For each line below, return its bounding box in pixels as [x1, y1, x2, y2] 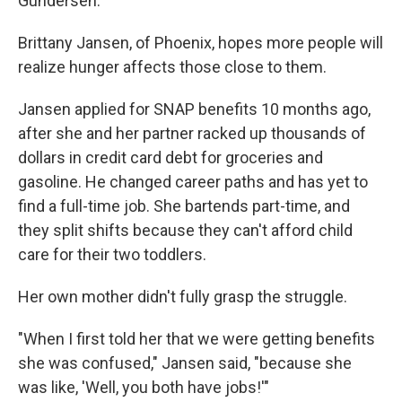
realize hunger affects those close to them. [18, 57, 327, 76]
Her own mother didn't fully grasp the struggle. [18, 287, 347, 306]
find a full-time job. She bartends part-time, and [18, 197, 350, 215]
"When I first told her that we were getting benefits [18, 329, 375, 348]
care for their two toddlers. [18, 245, 206, 264]
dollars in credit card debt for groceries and [18, 148, 323, 167]
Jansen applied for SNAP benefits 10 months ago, [18, 100, 371, 118]
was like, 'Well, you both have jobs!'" [18, 378, 269, 397]
